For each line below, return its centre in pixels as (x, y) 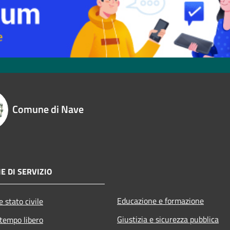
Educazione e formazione (160, 200)
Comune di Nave (48, 109)
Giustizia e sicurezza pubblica (168, 219)
